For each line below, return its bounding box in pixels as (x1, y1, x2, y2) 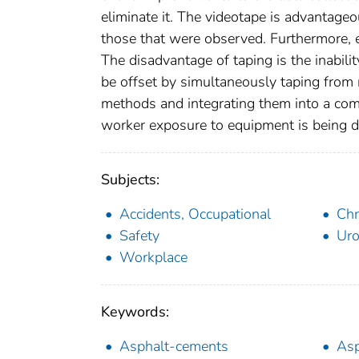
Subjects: (101, 169, 159, 189)
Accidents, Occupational (119, 204, 271, 224)
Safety (119, 225, 159, 245)
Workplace (119, 247, 188, 267)
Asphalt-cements (119, 336, 228, 356)
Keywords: (101, 301, 169, 321)
